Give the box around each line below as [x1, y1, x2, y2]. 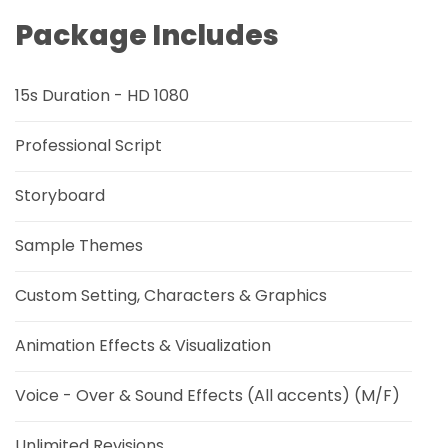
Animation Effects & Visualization [15, 334, 271, 357]
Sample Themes [15, 234, 143, 257]
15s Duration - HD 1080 [15, 84, 189, 107]
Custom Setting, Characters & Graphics [15, 284, 327, 307]
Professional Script [15, 134, 162, 157]
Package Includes [15, 16, 279, 55]
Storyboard [15, 184, 105, 207]
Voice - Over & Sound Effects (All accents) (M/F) [15, 384, 400, 407]
